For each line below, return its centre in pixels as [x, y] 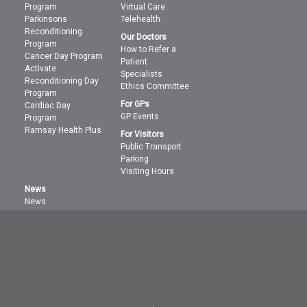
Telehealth [141, 19]
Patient [134, 61]
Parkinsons [46, 19]
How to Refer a [149, 49]
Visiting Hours [148, 171]
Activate [41, 68]
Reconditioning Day [62, 81]
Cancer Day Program [64, 56]
